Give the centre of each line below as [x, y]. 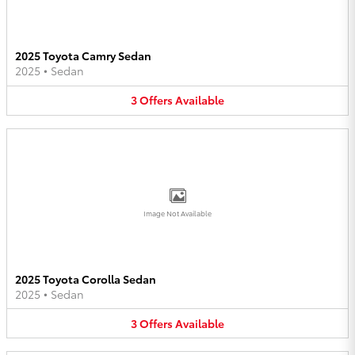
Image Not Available [177, 212]
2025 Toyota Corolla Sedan [86, 279]
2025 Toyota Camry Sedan [83, 56]
